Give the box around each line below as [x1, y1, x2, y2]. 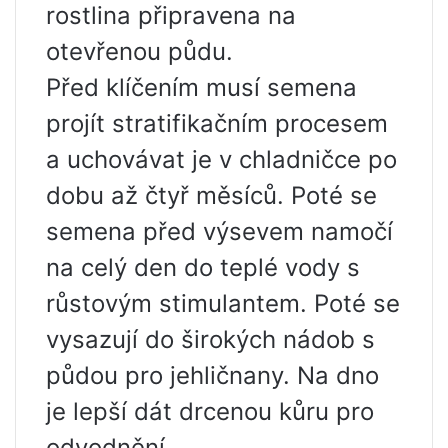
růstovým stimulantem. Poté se [46, 289, 400, 319]
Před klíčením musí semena [46, 73, 357, 103]
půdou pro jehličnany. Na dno [46, 361, 379, 391]
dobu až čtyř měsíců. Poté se [46, 181, 377, 211]
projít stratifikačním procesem [46, 109, 388, 139]
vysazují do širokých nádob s [46, 325, 375, 355]
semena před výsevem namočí [46, 217, 393, 247]
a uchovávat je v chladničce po [46, 145, 397, 175]
